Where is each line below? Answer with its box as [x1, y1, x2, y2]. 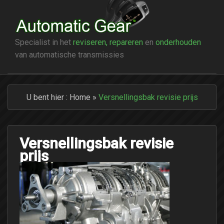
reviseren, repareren [73, 38, 143, 46]
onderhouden [155, 38, 201, 46]
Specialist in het [15, 38, 73, 46]
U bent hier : [26, 93, 69, 101]
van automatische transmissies [15, 50, 124, 58]
